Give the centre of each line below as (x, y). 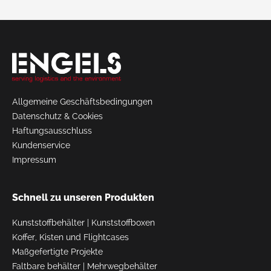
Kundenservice (41, 145)
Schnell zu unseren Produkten (83, 197)
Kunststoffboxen (123, 222)
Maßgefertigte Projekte (57, 251)
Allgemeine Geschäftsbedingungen (82, 101)
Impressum (34, 159)
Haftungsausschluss (52, 130)
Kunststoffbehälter (48, 222)
